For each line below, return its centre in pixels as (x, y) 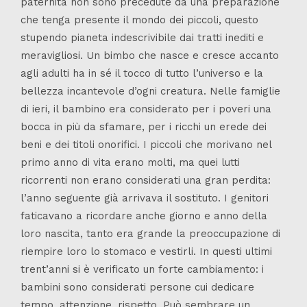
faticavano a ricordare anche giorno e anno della (144, 216)
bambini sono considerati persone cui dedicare (137, 287)
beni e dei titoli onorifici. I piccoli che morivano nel (146, 144)
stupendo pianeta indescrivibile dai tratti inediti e (142, 37)
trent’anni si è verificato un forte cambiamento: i (142, 269)
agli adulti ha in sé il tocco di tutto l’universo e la (142, 73)
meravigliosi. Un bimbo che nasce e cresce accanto (150, 55)
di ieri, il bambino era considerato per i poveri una (146, 109)
